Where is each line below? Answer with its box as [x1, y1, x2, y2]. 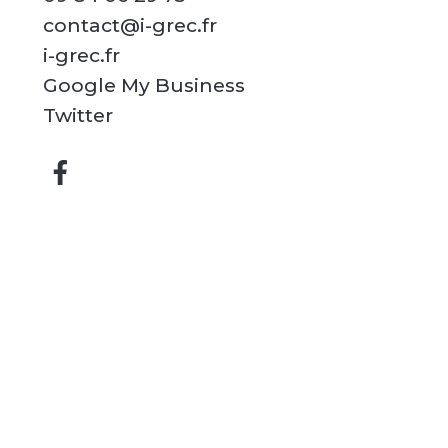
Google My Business [42, 73, 245, 98]
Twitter [42, 103, 113, 128]
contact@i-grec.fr [42, 13, 217, 38]
